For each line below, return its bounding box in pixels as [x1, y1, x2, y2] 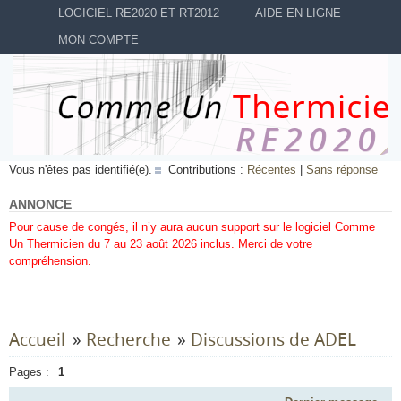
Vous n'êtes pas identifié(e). [9, 163, 152, 176]
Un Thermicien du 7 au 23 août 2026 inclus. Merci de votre [9, 237, 312, 251]
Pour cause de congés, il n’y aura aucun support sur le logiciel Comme [9, 220, 375, 234]
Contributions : [168, 163, 247, 176]
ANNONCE [9, 197, 72, 211]
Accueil [9, 328, 65, 351]
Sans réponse [306, 163, 378, 176]
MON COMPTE [58, 33, 139, 47]
